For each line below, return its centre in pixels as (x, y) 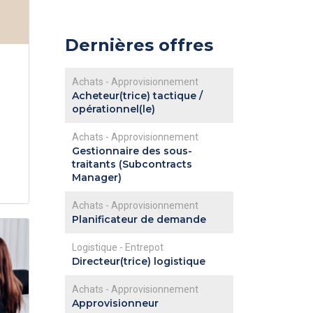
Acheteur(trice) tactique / (137, 96)
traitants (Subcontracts (132, 164)
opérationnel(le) (113, 109)
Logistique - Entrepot (117, 247)
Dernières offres (139, 45)
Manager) (96, 177)
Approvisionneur (115, 303)
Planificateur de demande (139, 219)
